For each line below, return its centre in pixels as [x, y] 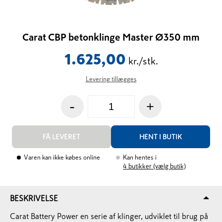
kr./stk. [143, 61]
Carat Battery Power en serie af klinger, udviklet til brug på [109, 216]
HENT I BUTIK [160, 137]
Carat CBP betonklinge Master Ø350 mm [111, 37]
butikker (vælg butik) [157, 166]
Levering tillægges [111, 79]
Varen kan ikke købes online [62, 157]
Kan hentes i [140, 157]
